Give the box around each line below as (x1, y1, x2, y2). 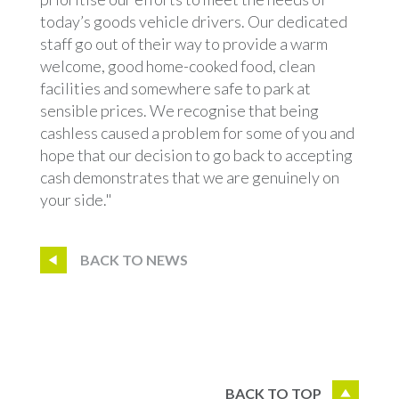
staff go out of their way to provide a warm (39, 33, 328, 53)
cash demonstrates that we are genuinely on (39, 167, 339, 187)
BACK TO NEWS (79, 250, 188, 268)
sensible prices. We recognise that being (39, 100, 319, 120)
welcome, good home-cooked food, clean (39, 55, 315, 76)
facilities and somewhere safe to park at (39, 77, 311, 98)
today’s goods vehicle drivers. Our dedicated (39, 11, 347, 31)
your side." (39, 189, 112, 209)
